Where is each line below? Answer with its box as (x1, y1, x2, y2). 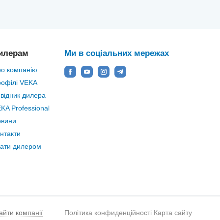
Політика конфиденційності (64, 209, 152, 217)
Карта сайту (154, 209, 192, 217)
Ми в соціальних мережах (64, 49, 169, 58)
